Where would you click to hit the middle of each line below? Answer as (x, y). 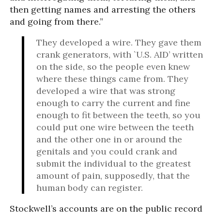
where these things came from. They (112, 79)
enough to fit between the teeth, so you (118, 115)
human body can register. (90, 188)
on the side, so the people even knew (113, 67)
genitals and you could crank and (107, 151)
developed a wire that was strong (106, 91)
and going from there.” (56, 22)
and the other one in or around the (109, 139)
